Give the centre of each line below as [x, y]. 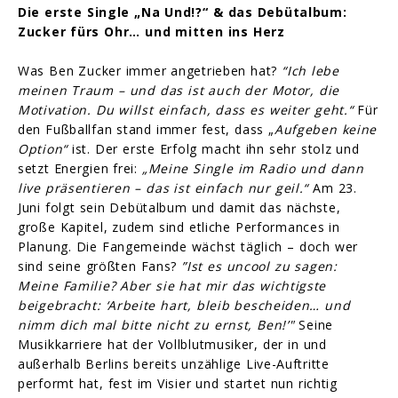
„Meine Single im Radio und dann [253, 169]
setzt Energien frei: [80, 169]
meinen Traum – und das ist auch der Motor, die [179, 91]
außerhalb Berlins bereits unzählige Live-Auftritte [174, 364]
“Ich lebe [310, 71]
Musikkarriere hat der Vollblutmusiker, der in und [172, 345]
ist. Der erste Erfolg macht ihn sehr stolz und [213, 149]
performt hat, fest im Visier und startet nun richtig [178, 384]
